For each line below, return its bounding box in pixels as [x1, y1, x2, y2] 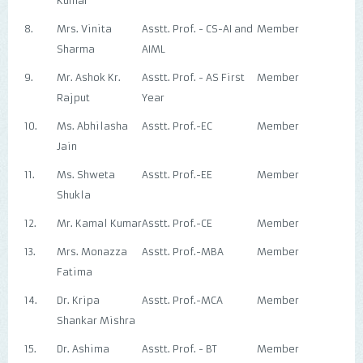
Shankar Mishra [57, 314, 135, 327]
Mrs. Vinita [57, 23, 112, 35]
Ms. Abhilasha [57, 120, 128, 132]
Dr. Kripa [57, 294, 100, 306]
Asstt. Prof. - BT [142, 343, 217, 355]
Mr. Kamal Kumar [57, 217, 142, 229]
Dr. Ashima [57, 343, 109, 355]
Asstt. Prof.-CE [142, 217, 212, 229]
